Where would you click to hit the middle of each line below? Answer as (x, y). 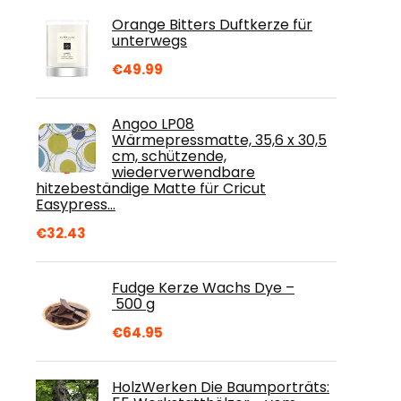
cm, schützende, (169, 156)
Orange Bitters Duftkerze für (212, 25)
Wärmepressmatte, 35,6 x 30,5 (219, 140)
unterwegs (149, 41)
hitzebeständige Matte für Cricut (151, 188)
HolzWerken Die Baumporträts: (221, 387)
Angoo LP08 (153, 124)
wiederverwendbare (183, 172)
